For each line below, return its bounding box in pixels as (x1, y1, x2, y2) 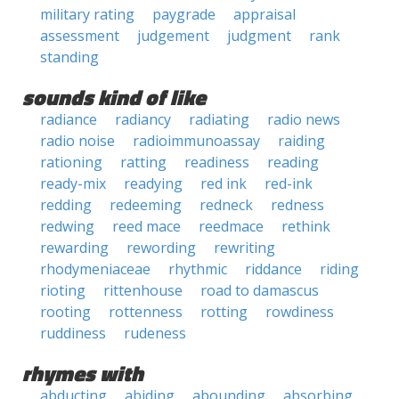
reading (267, 152, 319, 172)
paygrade (152, 4, 216, 24)
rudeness (124, 323, 186, 343)
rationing (40, 152, 102, 172)
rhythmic (168, 259, 227, 279)
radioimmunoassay (133, 131, 260, 151)
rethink (281, 216, 330, 236)
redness (271, 195, 324, 215)
